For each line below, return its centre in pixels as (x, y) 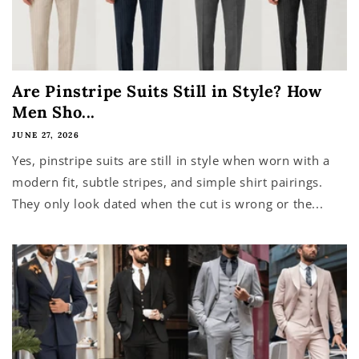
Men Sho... (54, 112)
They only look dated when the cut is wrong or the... (168, 204)
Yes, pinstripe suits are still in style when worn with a (171, 160)
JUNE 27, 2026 (46, 135)
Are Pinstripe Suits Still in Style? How (167, 91)
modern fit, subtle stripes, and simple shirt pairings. (167, 182)
